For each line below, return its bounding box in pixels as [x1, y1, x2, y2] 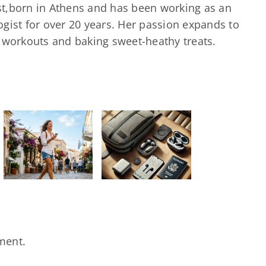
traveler [36, 174, 78, 191]
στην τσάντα [23, 192, 91, 208]
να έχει [37, 138, 77, 155]
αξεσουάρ [30, 103, 84, 119]
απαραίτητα [24, 85, 90, 102]
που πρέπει [25, 121, 89, 137]
